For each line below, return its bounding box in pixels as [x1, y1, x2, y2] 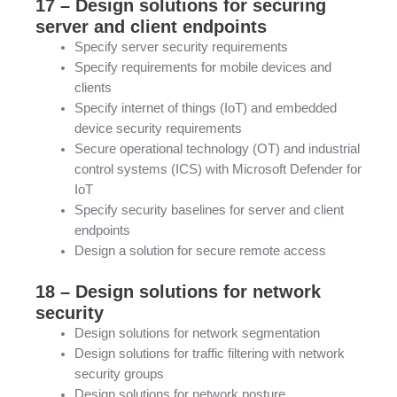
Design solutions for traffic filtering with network [74, 346, 345, 361]
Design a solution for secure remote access [74, 243, 326, 258]
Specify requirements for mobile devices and [74, 59, 331, 74]
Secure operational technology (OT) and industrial [74, 141, 360, 156]
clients [74, 80, 112, 95]
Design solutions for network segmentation [74, 325, 320, 340]
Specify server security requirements [74, 39, 288, 54]
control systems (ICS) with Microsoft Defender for [74, 161, 362, 176]
